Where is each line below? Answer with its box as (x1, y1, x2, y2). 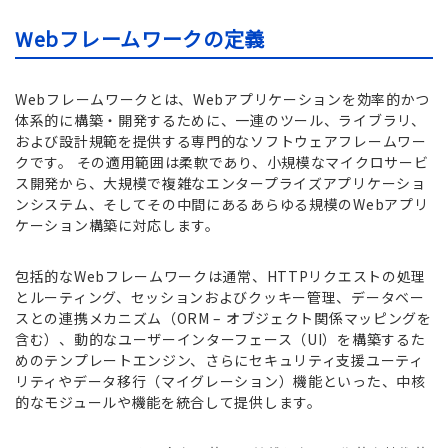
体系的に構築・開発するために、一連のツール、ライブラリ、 (15, 110, 426, 131)
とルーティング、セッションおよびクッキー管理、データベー (15, 287, 425, 308)
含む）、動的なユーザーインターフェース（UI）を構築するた (15, 329, 426, 350)
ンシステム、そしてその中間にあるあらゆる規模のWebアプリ (15, 194, 429, 215)
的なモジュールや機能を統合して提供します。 (15, 392, 322, 413)
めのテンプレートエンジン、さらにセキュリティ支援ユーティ (15, 350, 424, 371)
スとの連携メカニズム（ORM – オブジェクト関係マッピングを (15, 308, 432, 329)
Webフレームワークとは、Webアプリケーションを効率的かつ (15, 89, 431, 110)
